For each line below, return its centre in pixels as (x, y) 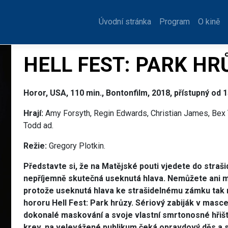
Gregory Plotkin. (76, 146)
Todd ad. (38, 126)
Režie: (35, 146)
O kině (209, 22)
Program (174, 22)
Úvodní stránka (125, 22)
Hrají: (33, 113)
